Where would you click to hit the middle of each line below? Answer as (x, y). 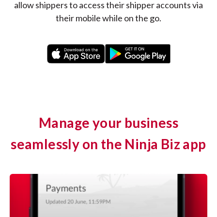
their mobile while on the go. (108, 18)
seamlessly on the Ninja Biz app (108, 144)
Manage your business (108, 122)
